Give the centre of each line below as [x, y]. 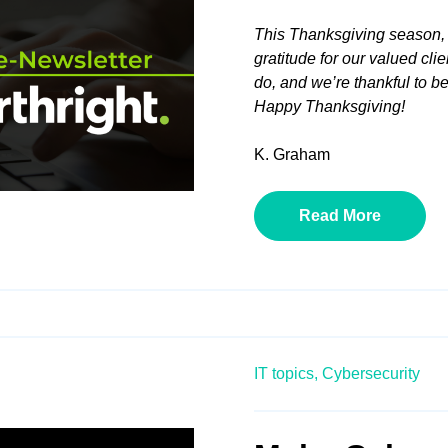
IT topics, [286, 373]
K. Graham [292, 154]
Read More [340, 215]
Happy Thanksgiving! [329, 106]
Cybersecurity [371, 373]
